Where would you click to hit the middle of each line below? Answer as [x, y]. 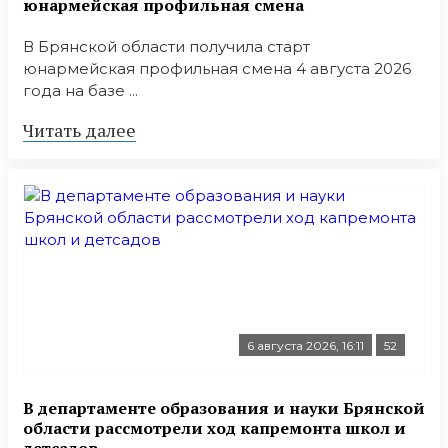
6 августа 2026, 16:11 [305, 346]
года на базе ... [80, 91]
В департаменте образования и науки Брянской [224, 407]
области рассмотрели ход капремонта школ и [214, 427]
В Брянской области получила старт [166, 47]
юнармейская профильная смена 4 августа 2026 [217, 69]
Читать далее [79, 130]
